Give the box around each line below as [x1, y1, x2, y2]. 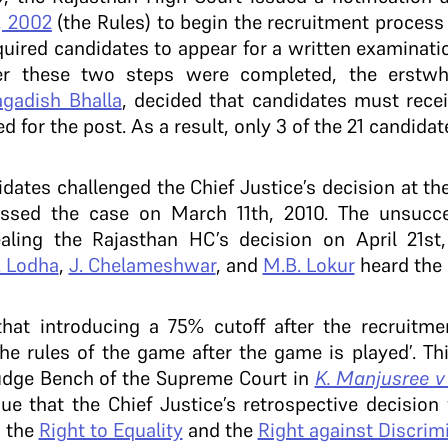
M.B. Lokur [262, 252, 355, 278]
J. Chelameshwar [68, 252, 216, 278]
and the [182, 417, 258, 443]
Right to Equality [38, 417, 183, 443]
